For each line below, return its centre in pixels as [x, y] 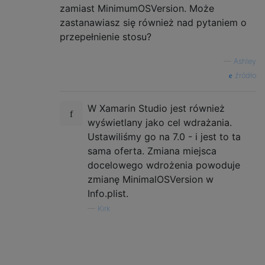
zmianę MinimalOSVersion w [151, 180]
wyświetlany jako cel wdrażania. [160, 123]
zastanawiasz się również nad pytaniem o [153, 23]
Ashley [245, 62]
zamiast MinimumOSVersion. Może [137, 9]
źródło [244, 76]
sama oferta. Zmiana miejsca [152, 151]
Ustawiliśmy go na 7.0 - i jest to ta [164, 137]
